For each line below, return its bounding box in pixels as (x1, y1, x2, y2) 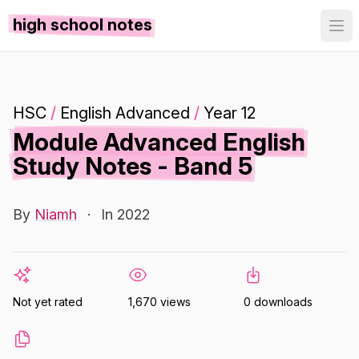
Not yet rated (13, 295, 83, 309)
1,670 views (128, 295, 191, 309)
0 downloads (244, 295, 313, 309)
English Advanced (60, 103, 190, 123)
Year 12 (204, 103, 256, 123)
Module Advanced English (13, 127, 305, 156)
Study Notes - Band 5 (13, 151, 252, 180)
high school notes (13, 15, 152, 34)
